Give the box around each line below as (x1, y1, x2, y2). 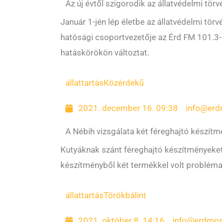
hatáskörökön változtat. (60, 48, 149, 57)
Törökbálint (104, 190, 146, 200)
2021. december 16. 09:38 (78, 103, 178, 113)
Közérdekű (104, 78, 144, 88)
